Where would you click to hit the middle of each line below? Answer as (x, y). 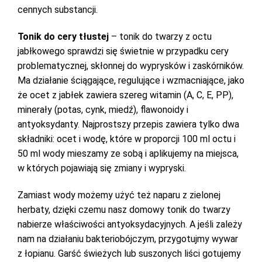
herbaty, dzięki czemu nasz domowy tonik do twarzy (124, 210)
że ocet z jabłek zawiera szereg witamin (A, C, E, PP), (125, 95)
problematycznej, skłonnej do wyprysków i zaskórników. (131, 66)
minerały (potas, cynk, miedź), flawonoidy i (103, 110)
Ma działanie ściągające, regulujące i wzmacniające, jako (131, 80)
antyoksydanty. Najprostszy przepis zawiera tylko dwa (128, 124)
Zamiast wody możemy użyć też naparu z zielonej (119, 195)
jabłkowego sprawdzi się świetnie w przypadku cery (123, 51)
